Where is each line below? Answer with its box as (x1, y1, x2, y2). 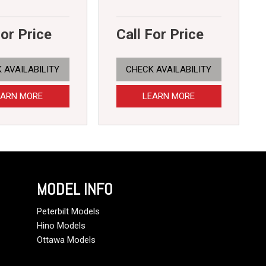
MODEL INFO (37, 179, 113, 200)
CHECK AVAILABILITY (126, 64, 212, 75)
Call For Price (116, 26, 204, 43)
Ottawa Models (37, 235, 96, 246)
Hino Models (37, 220, 85, 232)
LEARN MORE (142, 91, 195, 102)
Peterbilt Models (37, 206, 100, 217)
